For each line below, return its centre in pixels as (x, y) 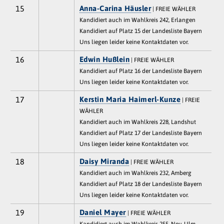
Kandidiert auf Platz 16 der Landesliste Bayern (140, 71)
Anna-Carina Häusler (115, 8)
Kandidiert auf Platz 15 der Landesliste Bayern (140, 31)
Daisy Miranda (104, 161)
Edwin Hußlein (104, 59)
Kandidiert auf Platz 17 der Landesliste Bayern (140, 133)
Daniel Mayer (102, 212)
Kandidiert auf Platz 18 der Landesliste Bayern (140, 184)
